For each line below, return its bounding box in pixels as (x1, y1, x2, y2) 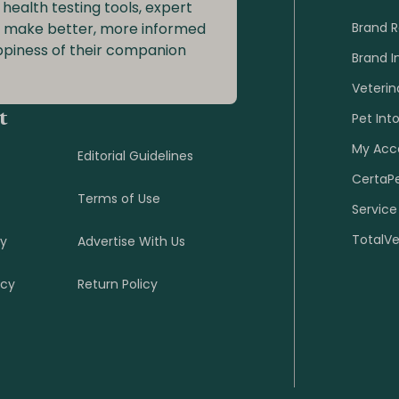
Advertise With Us (77, 232, 186, 250)
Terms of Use (77, 190, 161, 208)
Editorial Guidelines (77, 147, 194, 165)
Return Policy (77, 275, 159, 293)
